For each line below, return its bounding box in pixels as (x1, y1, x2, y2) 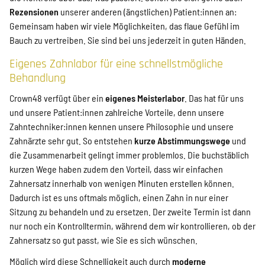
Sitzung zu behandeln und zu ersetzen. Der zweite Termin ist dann (9, 205, 251, 217)
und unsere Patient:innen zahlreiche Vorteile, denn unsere (9, 106, 224, 118)
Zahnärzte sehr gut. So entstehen (9, 134, 134, 146)
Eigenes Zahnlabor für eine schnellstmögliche (9, 56, 223, 72)
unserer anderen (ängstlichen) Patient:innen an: (59, 5, 237, 17)
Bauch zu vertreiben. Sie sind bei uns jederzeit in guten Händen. (9, 34, 246, 46)
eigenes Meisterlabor (105, 92, 185, 104)
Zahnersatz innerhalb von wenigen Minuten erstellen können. (9, 177, 234, 189)
